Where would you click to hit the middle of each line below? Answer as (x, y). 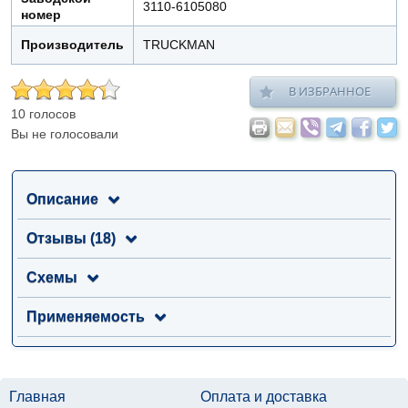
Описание (62, 199)
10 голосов (43, 114)
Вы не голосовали (65, 134)
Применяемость (86, 316)
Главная (37, 397)
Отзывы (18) (71, 238)
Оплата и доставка (263, 397)
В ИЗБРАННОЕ (330, 91)
